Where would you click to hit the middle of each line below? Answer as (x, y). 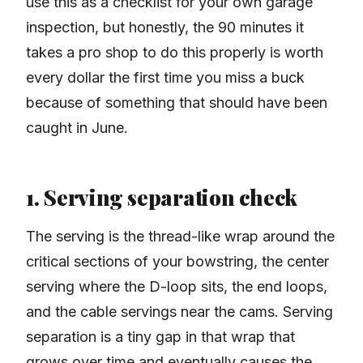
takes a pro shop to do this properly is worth (175, 53)
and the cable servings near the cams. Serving (179, 312)
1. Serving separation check (162, 198)
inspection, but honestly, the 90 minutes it (165, 28)
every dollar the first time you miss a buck (165, 78)
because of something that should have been (177, 103)
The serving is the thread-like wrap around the (180, 237)
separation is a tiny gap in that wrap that (160, 337)
